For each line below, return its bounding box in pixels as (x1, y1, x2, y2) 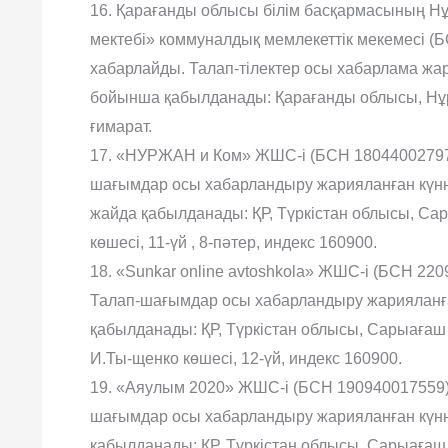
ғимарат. (90, 118, 152, 135)
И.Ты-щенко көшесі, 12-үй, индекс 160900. (90, 350, 402, 367)
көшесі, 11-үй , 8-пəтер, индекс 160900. (90, 234, 377, 251)
